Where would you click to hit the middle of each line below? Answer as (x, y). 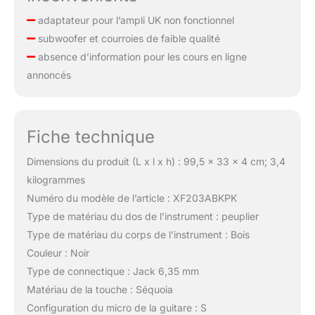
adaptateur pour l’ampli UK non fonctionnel (134, 20)
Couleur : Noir (58, 253)
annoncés (49, 75)
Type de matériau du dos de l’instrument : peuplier (142, 217)
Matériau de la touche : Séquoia (99, 290)
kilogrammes (56, 180)
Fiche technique (90, 137)
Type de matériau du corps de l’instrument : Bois (138, 235)
